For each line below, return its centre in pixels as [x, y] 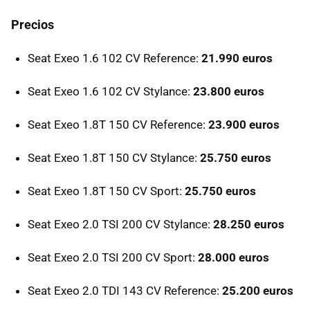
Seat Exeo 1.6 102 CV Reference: [115, 58]
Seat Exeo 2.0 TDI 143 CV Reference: [125, 290]
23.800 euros [229, 91]
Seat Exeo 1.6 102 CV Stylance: [110, 91]
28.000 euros [234, 257]
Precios [33, 24]
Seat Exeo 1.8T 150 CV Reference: [118, 124]
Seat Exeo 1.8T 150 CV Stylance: [114, 157]
